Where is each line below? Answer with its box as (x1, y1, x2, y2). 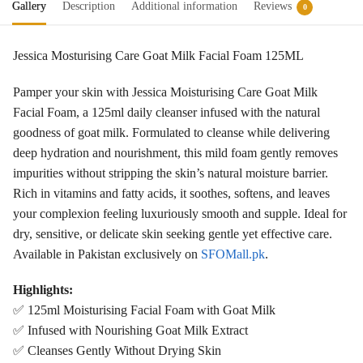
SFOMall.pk (201, 246, 265, 261)
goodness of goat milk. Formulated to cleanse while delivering (13, 125, 330, 139)
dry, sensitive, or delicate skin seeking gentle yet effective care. (13, 226, 332, 241)
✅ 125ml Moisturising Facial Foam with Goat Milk (13, 303, 275, 318)
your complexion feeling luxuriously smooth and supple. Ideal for (13, 206, 347, 220)
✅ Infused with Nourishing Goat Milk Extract (13, 323, 248, 338)
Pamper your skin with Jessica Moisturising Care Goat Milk (13, 84, 318, 99)
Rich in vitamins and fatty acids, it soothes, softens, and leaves (13, 186, 330, 200)
